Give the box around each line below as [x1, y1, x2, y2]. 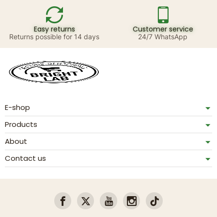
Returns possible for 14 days [9, 32, 99, 41]
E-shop [5, 102, 30, 113]
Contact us [5, 153, 46, 164]
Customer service [132, 24, 193, 34]
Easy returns [33, 24, 75, 34]
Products [5, 119, 37, 130]
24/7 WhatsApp [138, 32, 187, 41]
